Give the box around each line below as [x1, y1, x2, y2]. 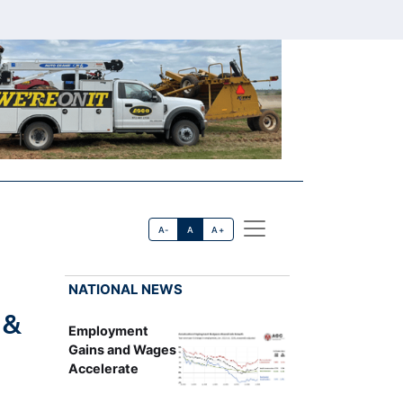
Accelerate [67, 360, 139, 376]
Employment [67, 322, 148, 338]
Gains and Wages [67, 341, 176, 357]
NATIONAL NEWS [67, 280, 183, 298]
